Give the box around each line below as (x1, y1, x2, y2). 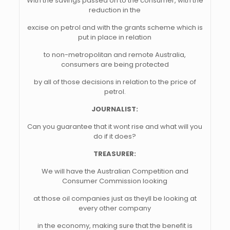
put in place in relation (78, 32, 152, 42)
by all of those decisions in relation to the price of (33, 77, 196, 87)
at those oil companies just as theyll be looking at (33, 194, 197, 203)
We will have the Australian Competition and (41, 166, 188, 176)
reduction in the (89, 5, 141, 15)
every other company (79, 203, 151, 213)
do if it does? (93, 131, 137, 141)
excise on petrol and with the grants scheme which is (27, 23, 203, 32)
